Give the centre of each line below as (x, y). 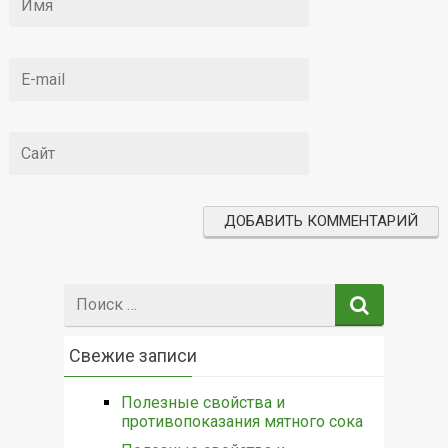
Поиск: (88, 293)
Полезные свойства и (202, 402)
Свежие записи (132, 355)
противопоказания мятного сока (241, 421)
